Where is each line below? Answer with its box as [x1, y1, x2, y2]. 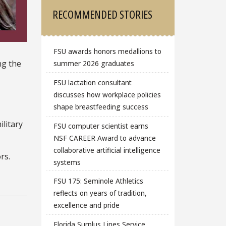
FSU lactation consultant [53, 78, 132, 88]
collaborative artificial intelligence [53, 145, 160, 155]
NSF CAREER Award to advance [53, 133, 156, 143]
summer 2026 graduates [53, 59, 134, 69]
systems [53, 157, 81, 167]
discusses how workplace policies [53, 90, 161, 100]
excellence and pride [53, 200, 120, 210]
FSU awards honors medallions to [53, 46, 161, 56]
